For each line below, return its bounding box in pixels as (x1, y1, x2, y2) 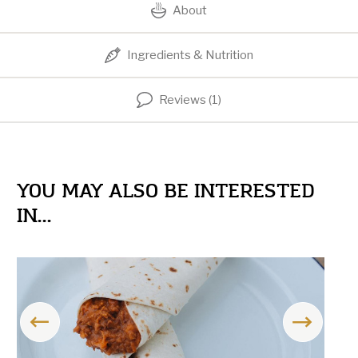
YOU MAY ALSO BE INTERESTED (17, 178, 315, 205)
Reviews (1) (158, 93, 221, 108)
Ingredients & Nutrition (126, 48, 253, 63)
